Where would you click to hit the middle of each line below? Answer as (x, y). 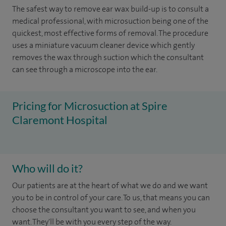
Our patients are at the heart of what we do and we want (110, 185)
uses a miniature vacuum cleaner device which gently (103, 45)
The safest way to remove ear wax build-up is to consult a (110, 9)
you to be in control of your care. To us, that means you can (111, 197)
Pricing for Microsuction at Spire (90, 106)
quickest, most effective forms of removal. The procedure (110, 33)
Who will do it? (47, 168)
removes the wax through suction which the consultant (108, 57)
